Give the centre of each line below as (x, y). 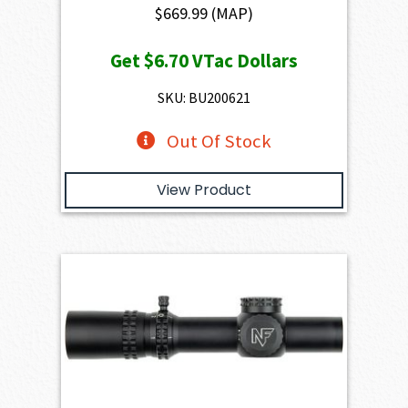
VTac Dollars (243, 61)
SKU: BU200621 (204, 98)
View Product (204, 190)
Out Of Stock (219, 142)
